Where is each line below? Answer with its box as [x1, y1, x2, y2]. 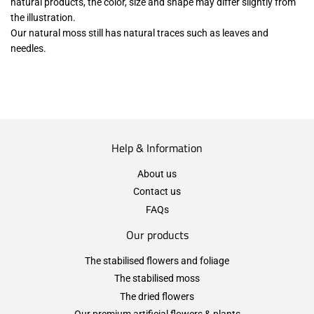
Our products [125, 226, 189, 243]
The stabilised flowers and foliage [85, 254, 229, 266]
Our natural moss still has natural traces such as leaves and [11, 27, 268, 39]
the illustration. [11, 11, 76, 23]
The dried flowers [120, 290, 194, 302]
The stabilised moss [114, 273, 200, 285]
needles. [11, 42, 46, 54]
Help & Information [111, 139, 203, 156]
